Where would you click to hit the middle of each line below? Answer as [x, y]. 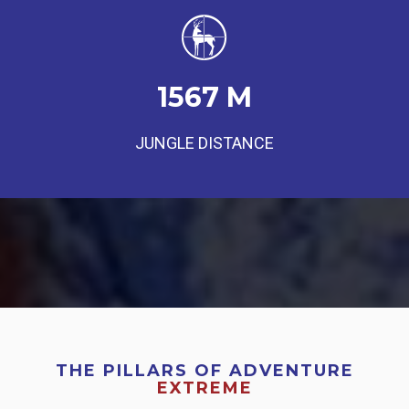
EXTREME [204, 388]
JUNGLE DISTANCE [204, 143]
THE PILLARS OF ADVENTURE [204, 371]
